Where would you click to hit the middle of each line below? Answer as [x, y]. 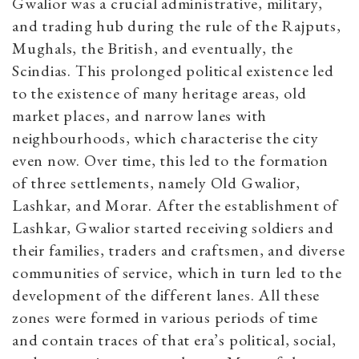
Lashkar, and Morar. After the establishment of [175, 206]
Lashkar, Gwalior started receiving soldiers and [173, 228]
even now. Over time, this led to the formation [170, 161]
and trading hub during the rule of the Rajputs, [177, 26]
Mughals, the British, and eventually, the [153, 48]
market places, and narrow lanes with [140, 116]
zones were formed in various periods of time [165, 318]
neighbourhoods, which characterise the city [165, 138]
